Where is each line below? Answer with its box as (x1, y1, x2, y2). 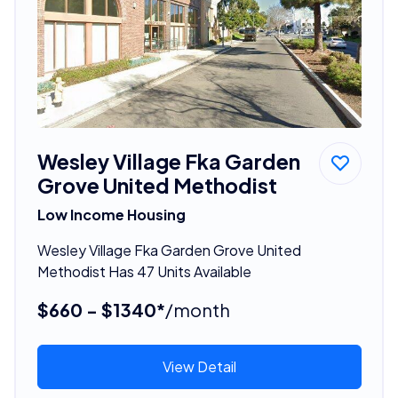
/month (164, 298, 230, 321)
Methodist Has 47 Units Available (36, 261, 251, 281)
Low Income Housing (36, 204, 186, 224)
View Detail (162, 356, 236, 376)
